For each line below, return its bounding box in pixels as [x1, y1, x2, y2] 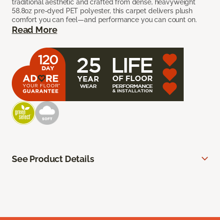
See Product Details [12, 154, 94, 165]
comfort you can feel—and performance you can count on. [12, 16, 197, 24]
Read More [12, 25, 57, 35]
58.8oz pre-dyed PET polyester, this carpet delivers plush [12, 7, 193, 15]
